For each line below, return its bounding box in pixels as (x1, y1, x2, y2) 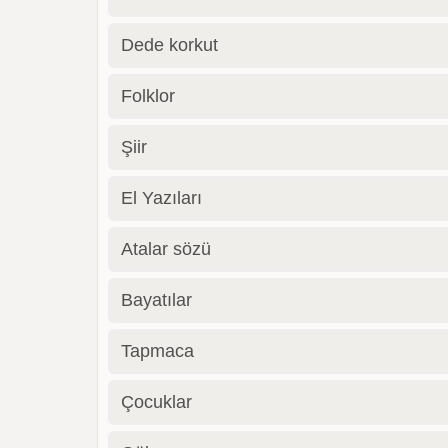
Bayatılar (121, 290, 193, 310)
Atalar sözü (121, 239, 212, 259)
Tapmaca (121, 341, 195, 361)
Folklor (121, 86, 176, 106)
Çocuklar (121, 392, 193, 412)
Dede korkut (121, 35, 219, 55)
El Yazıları (121, 188, 203, 208)
